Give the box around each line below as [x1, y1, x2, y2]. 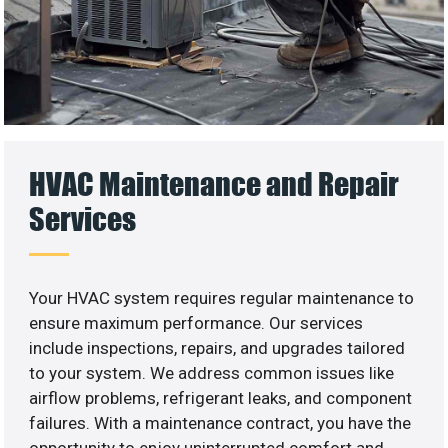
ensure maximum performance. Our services [29, 313, 364, 334]
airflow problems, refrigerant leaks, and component [29, 388, 413, 409]
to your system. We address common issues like [29, 363, 395, 384]
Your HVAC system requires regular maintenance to [29, 288, 415, 309]
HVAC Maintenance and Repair [29, 165, 400, 203]
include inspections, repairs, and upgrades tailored [29, 338, 406, 359]
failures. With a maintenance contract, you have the [29, 413, 412, 434]
